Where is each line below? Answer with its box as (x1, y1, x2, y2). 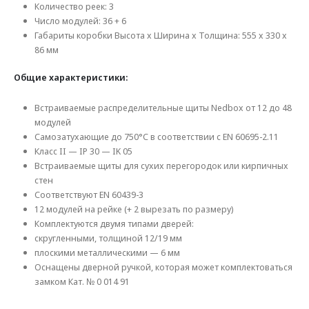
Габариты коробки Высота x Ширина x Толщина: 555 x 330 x (34, 29, 287, 42)
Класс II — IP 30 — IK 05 (34, 145, 132, 158)
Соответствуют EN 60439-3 (34, 188, 143, 201)
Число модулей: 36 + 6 (34, 14, 126, 28)
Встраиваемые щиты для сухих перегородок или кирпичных (34, 159, 288, 172)
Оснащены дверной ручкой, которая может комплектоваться (34, 261, 292, 274)
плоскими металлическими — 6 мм (34, 246, 180, 259)
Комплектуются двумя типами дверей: (34, 217, 194, 230)
